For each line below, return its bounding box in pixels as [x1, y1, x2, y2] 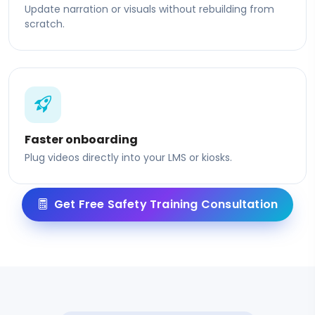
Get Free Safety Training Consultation [53, 195, 278, 212]
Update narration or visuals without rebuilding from [25, 1, 274, 16]
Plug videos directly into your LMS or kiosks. [25, 150, 232, 165]
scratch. [25, 16, 65, 31]
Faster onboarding [25, 131, 138, 148]
